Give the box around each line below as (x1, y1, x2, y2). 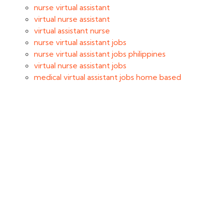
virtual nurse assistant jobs (34, 61, 126, 70)
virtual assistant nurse (34, 26, 110, 35)
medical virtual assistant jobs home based (34, 72, 181, 82)
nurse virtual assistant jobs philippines (34, 49, 166, 59)
